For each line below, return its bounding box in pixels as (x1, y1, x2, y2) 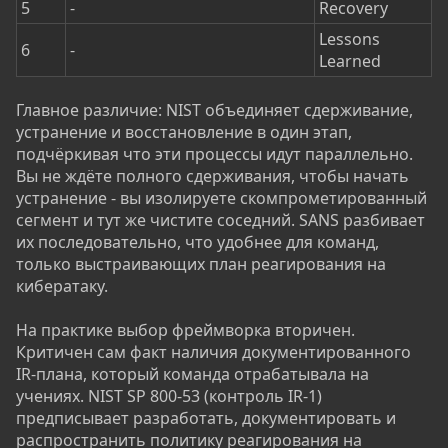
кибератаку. (16, 275, 108, 298)
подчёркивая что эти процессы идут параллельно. (16, 143, 413, 166)
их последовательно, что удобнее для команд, (16, 231, 379, 254)
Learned (319, 50, 381, 73)
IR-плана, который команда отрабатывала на (16, 363, 369, 386)
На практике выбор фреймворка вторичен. (16, 319, 355, 342)
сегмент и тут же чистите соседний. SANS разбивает (16, 209, 425, 232)
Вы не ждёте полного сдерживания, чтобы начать (16, 165, 409, 188)
